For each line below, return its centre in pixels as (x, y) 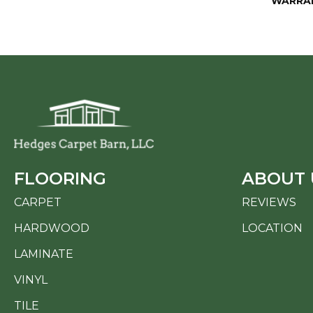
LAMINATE (44, 254)
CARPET (38, 202)
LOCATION (272, 228)
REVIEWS (269, 202)
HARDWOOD (52, 228)
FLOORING (60, 178)
